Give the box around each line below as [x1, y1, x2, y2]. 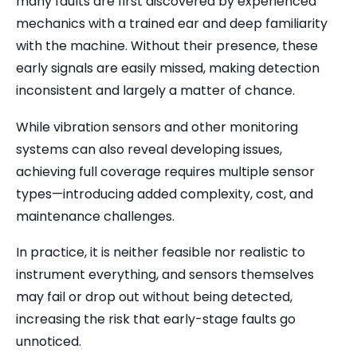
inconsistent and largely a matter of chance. [16, 81, 295, 100]
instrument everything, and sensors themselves [16, 265, 314, 284]
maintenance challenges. [16, 206, 175, 226]
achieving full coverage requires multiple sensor [16, 162, 315, 181]
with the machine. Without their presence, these [16, 37, 318, 56]
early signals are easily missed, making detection [16, 59, 320, 78]
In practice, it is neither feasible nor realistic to [16, 243, 305, 262]
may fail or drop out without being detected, [16, 288, 292, 307]
